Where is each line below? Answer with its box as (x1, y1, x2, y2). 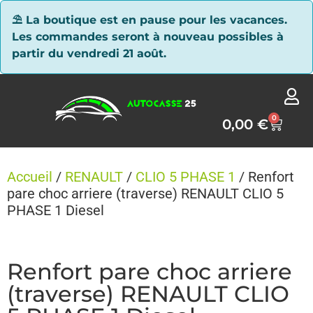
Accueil (7, 168, 52, 185)
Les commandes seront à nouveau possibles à (12, 30, 284, 43)
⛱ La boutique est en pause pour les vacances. (12, 13, 287, 27)
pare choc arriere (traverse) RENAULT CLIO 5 (7, 185, 284, 202)
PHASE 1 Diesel (7, 202, 104, 219)
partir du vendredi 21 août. (12, 47, 166, 60)
